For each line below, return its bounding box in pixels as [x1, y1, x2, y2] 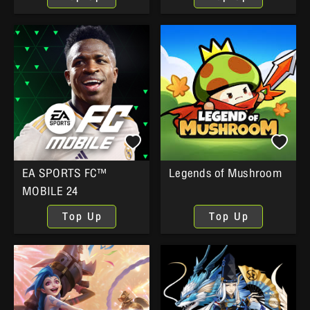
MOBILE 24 [22, 181, 78, 201]
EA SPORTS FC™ [22, 163, 107, 183]
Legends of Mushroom [169, 163, 282, 183]
